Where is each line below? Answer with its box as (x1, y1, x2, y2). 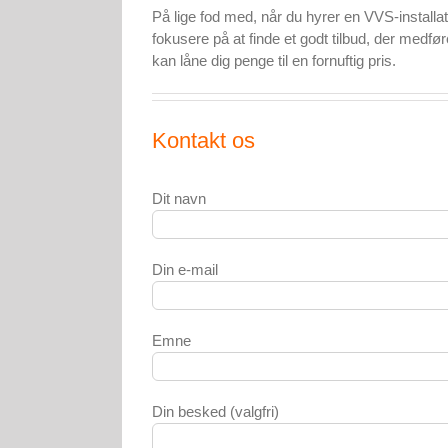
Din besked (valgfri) (152, 403, 279, 421)
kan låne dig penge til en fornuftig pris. (152, 52, 396, 70)
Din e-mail (152, 261, 218, 279)
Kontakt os (152, 128, 255, 154)
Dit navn (152, 190, 206, 208)
